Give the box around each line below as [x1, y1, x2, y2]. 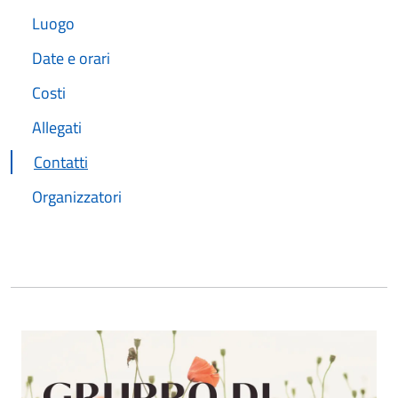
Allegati [32, 115, 82, 139]
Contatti [34, 150, 88, 174]
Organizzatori [32, 185, 122, 209]
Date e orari [32, 46, 110, 70]
